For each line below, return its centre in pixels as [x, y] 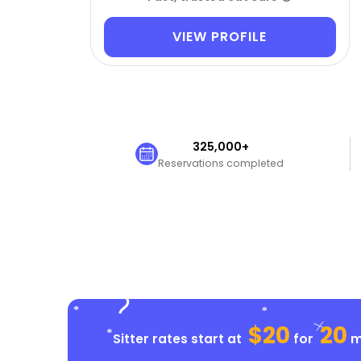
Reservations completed [221, 163]
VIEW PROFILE [220, 37]
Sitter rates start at [178, 339]
